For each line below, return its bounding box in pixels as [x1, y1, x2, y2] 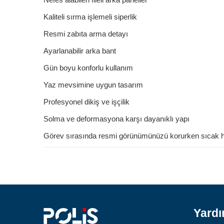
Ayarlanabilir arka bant [43, 46, 116, 55]
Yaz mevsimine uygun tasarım [43, 80, 143, 89]
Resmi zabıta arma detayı [43, 29, 128, 38]
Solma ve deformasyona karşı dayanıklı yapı [43, 114, 189, 123]
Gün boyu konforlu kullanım [43, 63, 133, 72]
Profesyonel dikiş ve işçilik [43, 97, 129, 106]
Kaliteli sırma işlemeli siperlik [43, 12, 137, 21]
